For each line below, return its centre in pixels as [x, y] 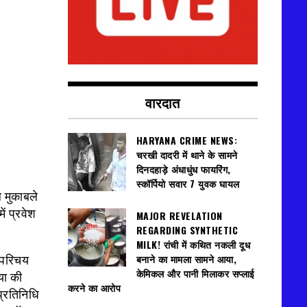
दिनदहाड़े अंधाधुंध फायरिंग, [183, 169]
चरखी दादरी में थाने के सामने [187, 155]
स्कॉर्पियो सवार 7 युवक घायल [188, 184]
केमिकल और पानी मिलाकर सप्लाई [195, 273]
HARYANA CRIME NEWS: [186, 140]
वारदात [163, 102]
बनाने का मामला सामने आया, [186, 259]
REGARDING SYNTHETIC [187, 230]
